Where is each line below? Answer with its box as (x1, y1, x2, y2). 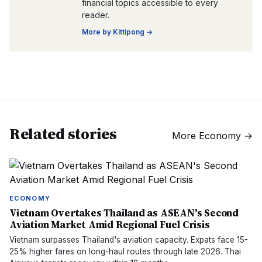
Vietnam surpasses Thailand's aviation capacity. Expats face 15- (9, 235, 248, 244)
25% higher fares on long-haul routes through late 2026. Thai (9, 247, 241, 256)
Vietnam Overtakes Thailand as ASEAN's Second (9, 206, 239, 220)
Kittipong (113, 27, 144, 36)
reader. (82, 10, 109, 20)
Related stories (9, 123, 117, 144)
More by (82, 27, 113, 36)
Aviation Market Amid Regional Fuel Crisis (9, 218, 210, 232)
